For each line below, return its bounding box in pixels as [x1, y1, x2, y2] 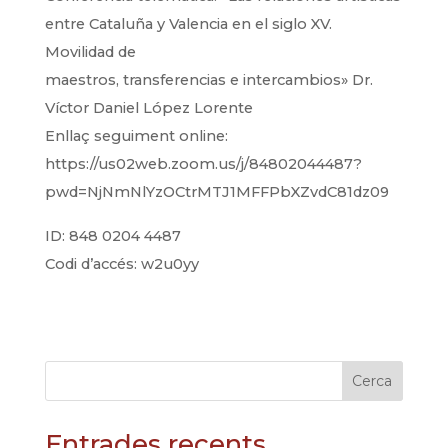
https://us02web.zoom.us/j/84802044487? [44, 155, 362, 173]
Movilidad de [44, 43, 136, 61]
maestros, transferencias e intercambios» [44, 71, 352, 89]
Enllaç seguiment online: [44, 127, 228, 145]
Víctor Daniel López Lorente [44, 99, 253, 117]
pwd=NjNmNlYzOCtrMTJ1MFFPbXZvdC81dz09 [44, 183, 389, 201]
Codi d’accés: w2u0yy [44, 255, 199, 273]
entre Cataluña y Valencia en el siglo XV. [44, 15, 332, 33]
